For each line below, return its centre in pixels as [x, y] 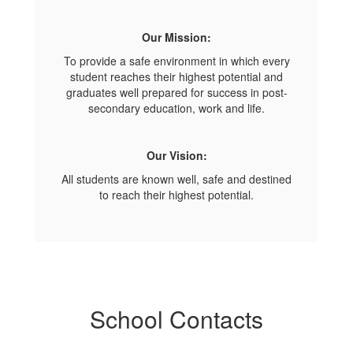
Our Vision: [176, 155]
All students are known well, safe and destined [176, 179]
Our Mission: [176, 37]
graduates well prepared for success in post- [176, 92]
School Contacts [176, 319]
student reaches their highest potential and [176, 76]
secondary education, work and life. [176, 108]
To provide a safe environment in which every [176, 61]
